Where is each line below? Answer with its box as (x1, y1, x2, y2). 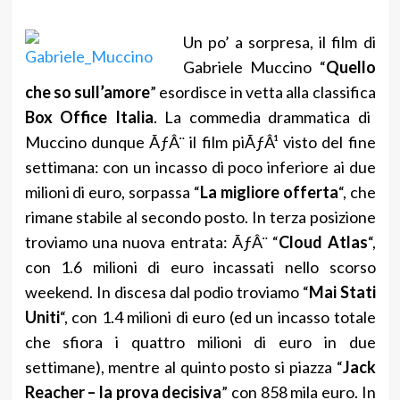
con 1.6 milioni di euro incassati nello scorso (24, 256, 376, 277)
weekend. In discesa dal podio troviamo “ (24, 281, 309, 302)
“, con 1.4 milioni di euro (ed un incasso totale (59, 306, 376, 327)
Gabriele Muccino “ (182, 56, 326, 77)
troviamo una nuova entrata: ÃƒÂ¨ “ (24, 231, 279, 252)
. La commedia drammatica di (153, 106, 371, 127)
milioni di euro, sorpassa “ (24, 181, 200, 202)
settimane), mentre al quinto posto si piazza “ (24, 356, 343, 377)
